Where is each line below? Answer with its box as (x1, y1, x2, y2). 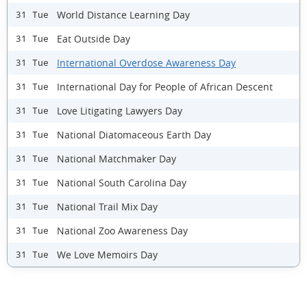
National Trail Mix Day (57, 199, 158, 213)
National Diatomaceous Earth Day (57, 127, 211, 141)
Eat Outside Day (57, 32, 130, 45)
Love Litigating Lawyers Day (57, 103, 182, 117)
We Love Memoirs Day (57, 247, 158, 261)
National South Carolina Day (57, 175, 186, 189)
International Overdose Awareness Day (57, 56, 236, 69)
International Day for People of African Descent (57, 79, 273, 93)
